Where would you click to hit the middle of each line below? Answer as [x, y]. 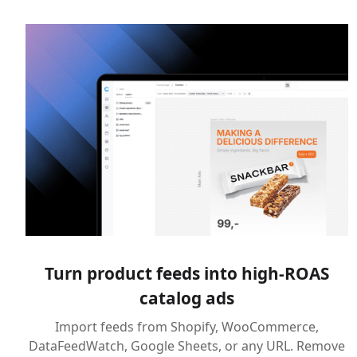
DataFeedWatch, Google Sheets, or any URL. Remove [187, 345]
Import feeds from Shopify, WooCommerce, [187, 326]
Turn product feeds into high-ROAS [187, 273]
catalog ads [187, 298]
